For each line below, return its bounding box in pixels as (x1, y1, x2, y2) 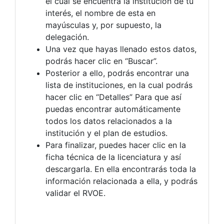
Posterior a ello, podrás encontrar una (45, 68, 189, 78)
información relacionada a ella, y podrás (45, 176, 197, 186)
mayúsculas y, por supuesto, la (45, 20, 161, 30)
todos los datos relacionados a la (45, 116, 172, 126)
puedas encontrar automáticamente (45, 104, 180, 114)
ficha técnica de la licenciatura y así (45, 152, 181, 162)
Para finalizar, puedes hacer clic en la (45, 140, 186, 150)
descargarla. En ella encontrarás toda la (45, 164, 196, 174)
